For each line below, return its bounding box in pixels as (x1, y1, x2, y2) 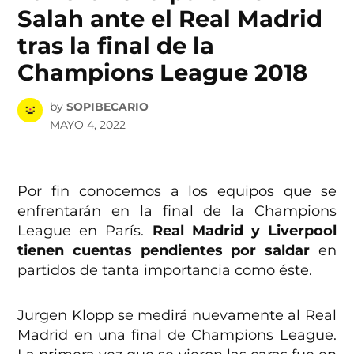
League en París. (17, 221, 153, 239)
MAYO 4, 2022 (49, 117, 126, 132)
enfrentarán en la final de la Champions (17, 201, 337, 220)
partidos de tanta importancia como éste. (17, 261, 313, 279)
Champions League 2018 (17, 58, 308, 87)
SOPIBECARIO (66, 99, 149, 114)
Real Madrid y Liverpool (152, 221, 337, 239)
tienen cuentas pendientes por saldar (17, 241, 318, 259)
